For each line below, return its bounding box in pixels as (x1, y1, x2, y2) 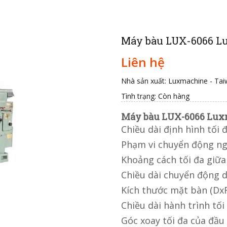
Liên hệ (121, 54, 165, 70)
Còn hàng (158, 91, 190, 101)
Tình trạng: (121, 91, 156, 101)
